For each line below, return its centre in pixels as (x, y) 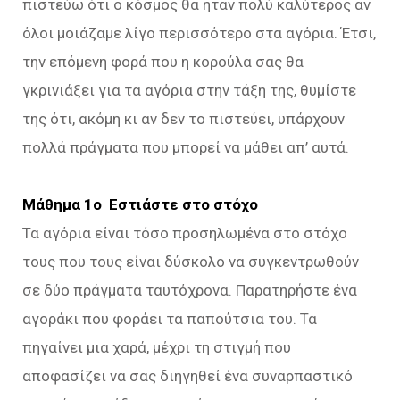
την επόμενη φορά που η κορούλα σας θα (163, 62)
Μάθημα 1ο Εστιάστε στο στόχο (140, 204)
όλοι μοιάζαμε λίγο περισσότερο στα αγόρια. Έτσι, (199, 33)
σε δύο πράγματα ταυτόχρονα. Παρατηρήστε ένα (190, 290)
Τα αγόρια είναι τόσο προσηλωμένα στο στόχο (185, 233)
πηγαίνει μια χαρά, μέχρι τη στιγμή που (157, 347)
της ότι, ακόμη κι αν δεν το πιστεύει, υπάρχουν (183, 119)
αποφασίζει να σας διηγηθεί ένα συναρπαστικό (187, 376)
